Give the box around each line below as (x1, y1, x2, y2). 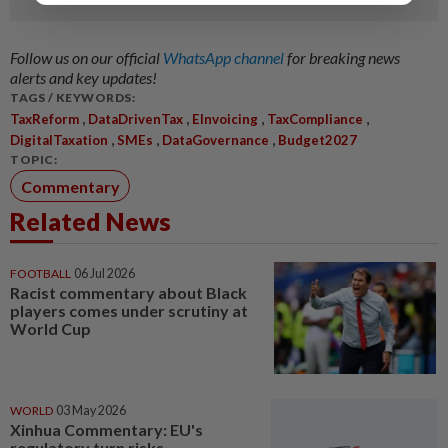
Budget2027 (278, 132, 357, 149)
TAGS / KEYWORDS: (10, 90, 135, 106)
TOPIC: (10, 152, 57, 168)
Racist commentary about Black (10, 283, 247, 303)
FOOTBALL (10, 266, 71, 282)
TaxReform (10, 111, 79, 128)
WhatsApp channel (163, 48, 287, 68)
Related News (10, 206, 171, 237)
